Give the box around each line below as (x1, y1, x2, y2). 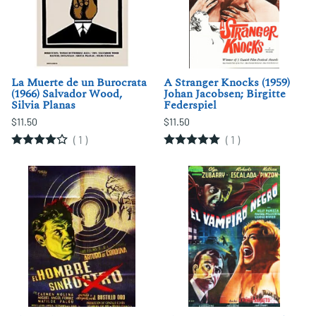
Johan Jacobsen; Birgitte (164, 85, 286, 103)
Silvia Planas (11, 97, 75, 114)
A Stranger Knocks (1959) (164, 74, 290, 92)
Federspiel (164, 97, 217, 114)
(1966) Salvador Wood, (11, 85, 122, 103)
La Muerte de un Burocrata (11, 74, 147, 92)
